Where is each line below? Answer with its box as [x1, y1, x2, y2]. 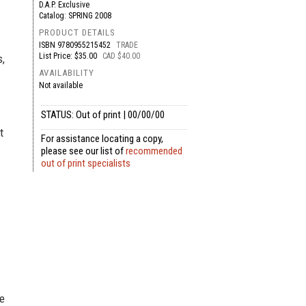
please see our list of [40, 145, 126, 157]
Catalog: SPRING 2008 [38, 11, 111, 20]
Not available [38, 81, 83, 90]
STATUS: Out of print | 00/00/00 [40, 109, 165, 121]
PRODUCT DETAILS [38, 27, 115, 38]
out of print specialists [40, 157, 130, 169]
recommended [125, 145, 182, 157]
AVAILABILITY [38, 68, 94, 78]
